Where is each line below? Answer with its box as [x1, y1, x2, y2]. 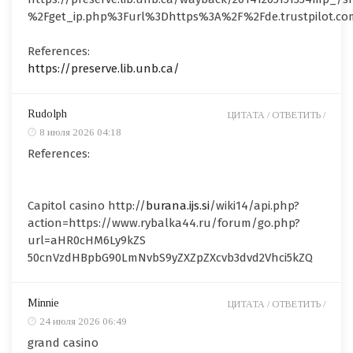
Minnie [28, 297, 59, 310]
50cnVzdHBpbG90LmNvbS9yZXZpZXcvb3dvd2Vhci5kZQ [28, 251, 313, 266]
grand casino [28, 336, 98, 351]
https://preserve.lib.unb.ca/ [28, 61, 180, 76]
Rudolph [28, 108, 67, 121]
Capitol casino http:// [28, 199, 146, 214]
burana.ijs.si [146, 199, 210, 214]
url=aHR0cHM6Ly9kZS [28, 233, 146, 248]
